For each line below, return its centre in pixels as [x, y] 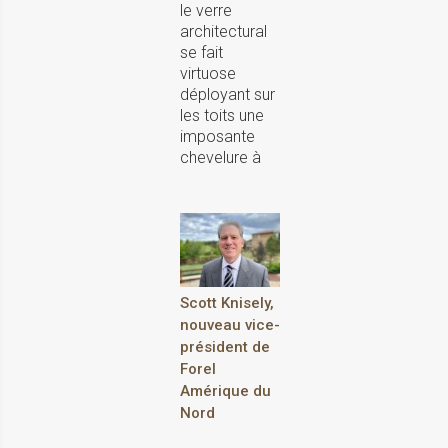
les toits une [222, 115]
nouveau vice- [230, 325]
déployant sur [227, 94]
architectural [223, 31]
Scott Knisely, [227, 303]
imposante [217, 136]
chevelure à [220, 157]
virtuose [208, 73]
